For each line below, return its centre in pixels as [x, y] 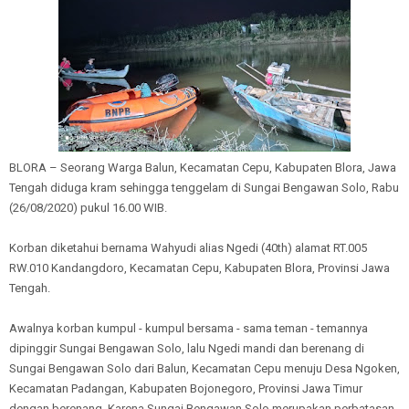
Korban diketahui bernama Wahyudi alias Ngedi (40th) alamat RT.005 [188, 248]
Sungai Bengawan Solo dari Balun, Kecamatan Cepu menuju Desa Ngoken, [204, 368]
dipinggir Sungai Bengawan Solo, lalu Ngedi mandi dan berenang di [188, 348]
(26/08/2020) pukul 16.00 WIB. [88, 208]
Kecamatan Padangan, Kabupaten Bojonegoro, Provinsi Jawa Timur [186, 388]
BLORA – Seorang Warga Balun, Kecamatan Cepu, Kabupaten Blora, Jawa [203, 168]
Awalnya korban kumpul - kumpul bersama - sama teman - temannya [189, 328]
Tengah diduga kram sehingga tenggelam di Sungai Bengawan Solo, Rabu [204, 188]
